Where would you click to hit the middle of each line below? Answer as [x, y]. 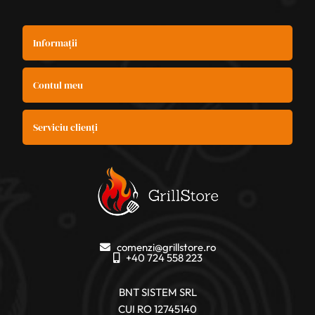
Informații [56, 43]
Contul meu [58, 85]
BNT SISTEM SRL [157, 292]
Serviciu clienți [66, 127]
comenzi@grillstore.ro [166, 247]
